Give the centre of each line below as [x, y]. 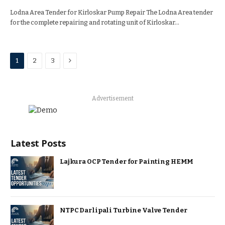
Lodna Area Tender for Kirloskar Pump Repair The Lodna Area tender [111, 12]
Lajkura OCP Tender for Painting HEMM [127, 161]
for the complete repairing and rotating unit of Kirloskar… [95, 22]
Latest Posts [38, 143]
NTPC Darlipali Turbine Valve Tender [124, 210]
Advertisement [113, 98]
